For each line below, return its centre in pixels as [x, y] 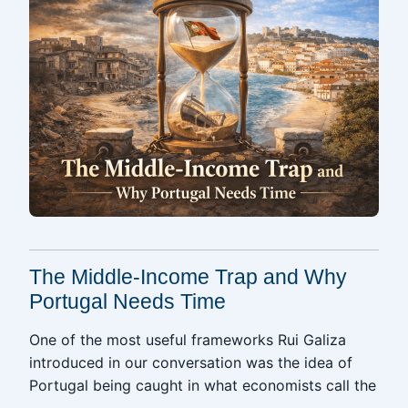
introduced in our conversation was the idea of [191, 362]
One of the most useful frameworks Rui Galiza [188, 340]
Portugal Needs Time [127, 301]
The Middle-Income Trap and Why [188, 277]
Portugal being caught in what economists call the [203, 385]
